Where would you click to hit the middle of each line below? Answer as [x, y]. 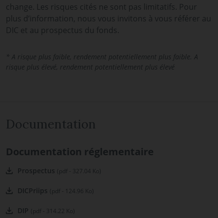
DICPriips [34, 191]
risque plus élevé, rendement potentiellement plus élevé [90, 67]
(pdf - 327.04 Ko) [79, 171]
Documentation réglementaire [80, 152]
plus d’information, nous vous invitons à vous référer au [109, 18]
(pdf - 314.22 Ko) [53, 211]
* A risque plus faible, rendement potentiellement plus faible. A [102, 57]
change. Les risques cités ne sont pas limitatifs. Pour [101, 7]
